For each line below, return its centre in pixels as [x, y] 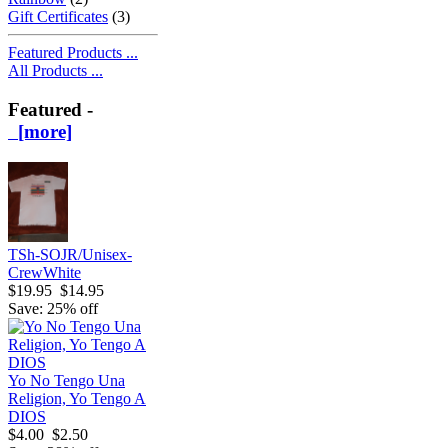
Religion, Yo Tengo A [77, 398]
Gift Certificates [58, 17]
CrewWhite [44, 272]
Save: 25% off [53, 308]
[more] [40, 132]
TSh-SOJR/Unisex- [70, 254]
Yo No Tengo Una [66, 380]
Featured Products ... [73, 53]
